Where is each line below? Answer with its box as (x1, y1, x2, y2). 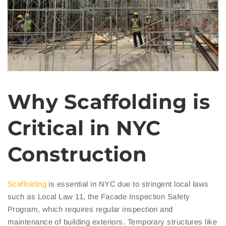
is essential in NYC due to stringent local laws (46, 179, 209, 188)
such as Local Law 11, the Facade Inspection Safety (8, 192, 190, 201)
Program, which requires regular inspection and (8, 204, 173, 213)
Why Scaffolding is (8, 89, 210, 114)
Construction (8, 141, 147, 166)
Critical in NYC (8, 115, 161, 140)
